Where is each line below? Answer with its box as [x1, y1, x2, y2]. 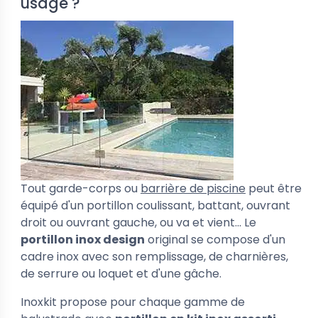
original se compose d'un [145, 231, 285, 248]
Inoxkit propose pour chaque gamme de [21, 294, 245, 310]
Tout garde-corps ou [21, 180, 141, 197]
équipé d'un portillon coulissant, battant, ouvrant [21, 197, 290, 214]
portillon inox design [21, 231, 145, 248]
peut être [246, 180, 302, 197]
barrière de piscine [141, 180, 246, 197]
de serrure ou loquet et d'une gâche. [21, 265, 221, 282]
